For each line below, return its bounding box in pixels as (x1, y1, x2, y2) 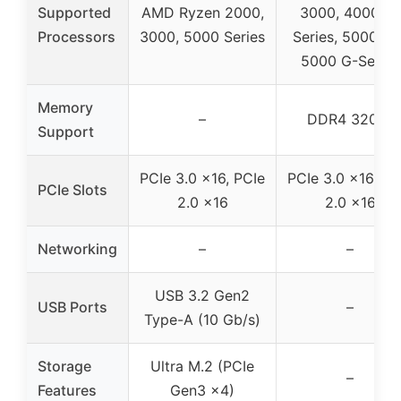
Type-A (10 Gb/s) (144, 311, 260, 329)
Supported (38, 4, 111, 22)
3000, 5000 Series (140, 28, 265, 47)
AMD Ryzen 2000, (141, 4, 264, 22)
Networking (38, 240, 117, 259)
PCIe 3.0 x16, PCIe (140, 169, 265, 188)
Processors (38, 28, 115, 47)
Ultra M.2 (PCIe (150, 357, 254, 376)
